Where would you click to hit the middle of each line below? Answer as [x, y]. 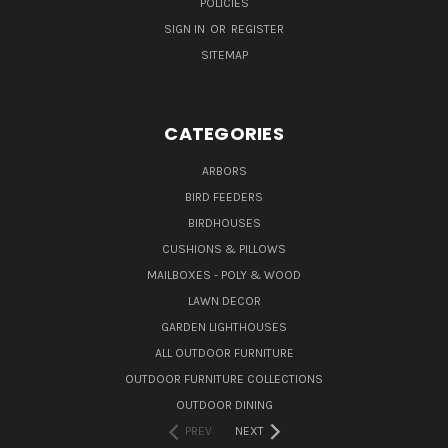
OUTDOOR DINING [224, 405]
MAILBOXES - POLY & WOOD [224, 275]
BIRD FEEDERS [224, 197]
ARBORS [224, 171]
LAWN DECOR [224, 301]
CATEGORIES [224, 134]
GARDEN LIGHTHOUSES [224, 327]
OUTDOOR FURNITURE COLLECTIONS [224, 379]
